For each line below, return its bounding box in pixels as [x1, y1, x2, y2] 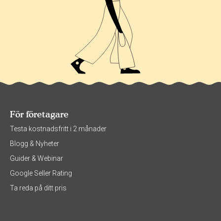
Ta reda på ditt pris [10, 184, 67, 192]
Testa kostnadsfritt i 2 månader [10, 125, 107, 133]
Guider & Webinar [10, 154, 63, 163]
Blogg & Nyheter [10, 140, 59, 148]
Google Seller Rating [10, 169, 72, 178]
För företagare [10, 109, 69, 120]
